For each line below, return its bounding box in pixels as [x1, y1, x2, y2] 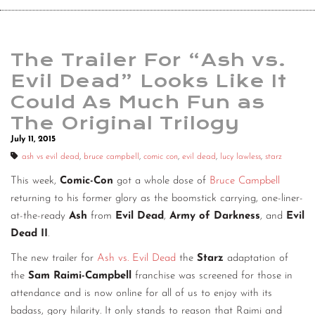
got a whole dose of [117, 176, 210, 187]
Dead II [11, 229, 48, 240]
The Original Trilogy [11, 112, 240, 134]
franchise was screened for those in [131, 271, 292, 282]
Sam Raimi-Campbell [28, 271, 131, 282]
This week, [11, 176, 60, 187]
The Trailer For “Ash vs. [11, 49, 286, 71]
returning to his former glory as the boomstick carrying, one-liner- [11, 193, 303, 205]
